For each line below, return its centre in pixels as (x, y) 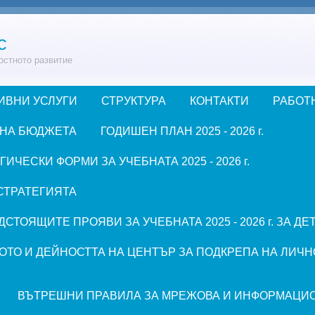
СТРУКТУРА (134, 101)
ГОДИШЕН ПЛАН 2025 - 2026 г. (182, 131)
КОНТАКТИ (219, 101)
